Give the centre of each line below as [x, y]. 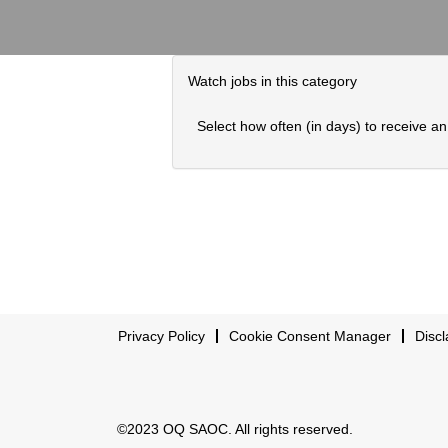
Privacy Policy [161, 336]
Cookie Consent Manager [310, 336]
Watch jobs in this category [272, 81]
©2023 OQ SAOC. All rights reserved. [235, 429]
